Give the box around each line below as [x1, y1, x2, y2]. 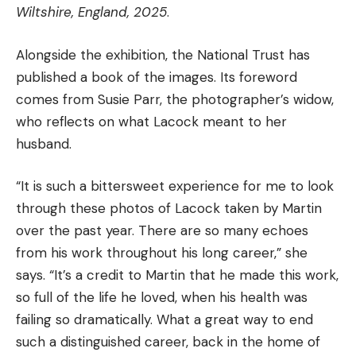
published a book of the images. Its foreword [16, 68, 297, 86]
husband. [16, 134, 72, 153]
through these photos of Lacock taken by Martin [16, 199, 322, 218]
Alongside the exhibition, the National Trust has [16, 45, 310, 64]
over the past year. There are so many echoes [16, 222, 308, 240]
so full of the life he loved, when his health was [16, 288, 308, 307]
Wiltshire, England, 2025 [16, 3, 167, 21]
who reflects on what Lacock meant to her [16, 112, 287, 130]
